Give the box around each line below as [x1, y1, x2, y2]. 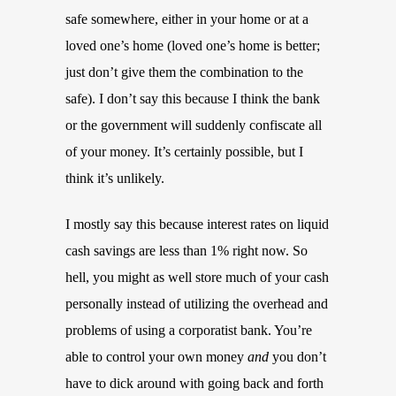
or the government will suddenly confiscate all [65, 118, 322, 133]
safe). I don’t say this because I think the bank [65, 91, 320, 106]
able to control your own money [65, 349, 247, 364]
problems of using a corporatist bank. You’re [65, 323, 312, 338]
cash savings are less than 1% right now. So [65, 243, 308, 258]
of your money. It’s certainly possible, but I [65, 144, 303, 159]
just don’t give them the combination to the [65, 65, 303, 80]
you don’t [269, 349, 326, 364]
